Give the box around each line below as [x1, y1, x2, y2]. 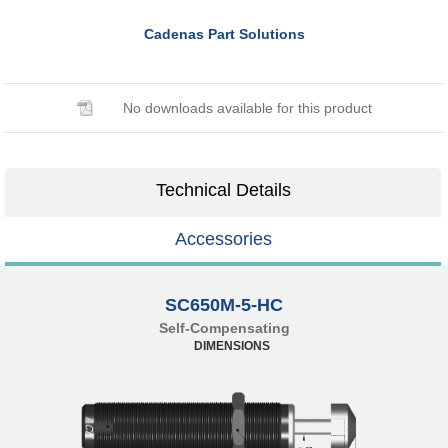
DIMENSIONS [193, 338, 270, 353]
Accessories [174, 228, 272, 249]
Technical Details [155, 179, 291, 200]
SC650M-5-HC [165, 294, 283, 315]
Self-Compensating [158, 319, 290, 336]
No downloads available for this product [122, 99, 372, 116]
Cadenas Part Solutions [143, 25, 305, 42]
